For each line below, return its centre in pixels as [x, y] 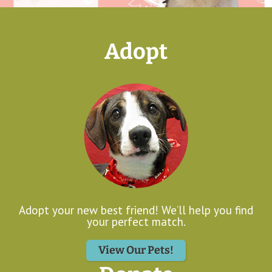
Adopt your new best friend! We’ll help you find [136, 210]
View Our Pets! [136, 250]
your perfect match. [136, 222]
